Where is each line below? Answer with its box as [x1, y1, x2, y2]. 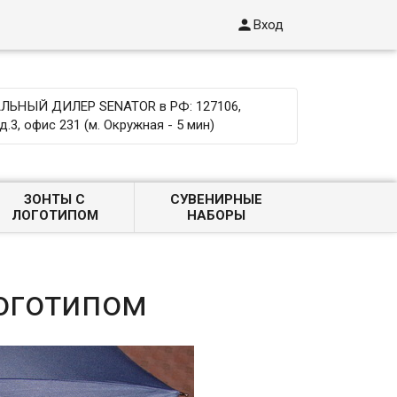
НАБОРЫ [186, 207, 245, 223]
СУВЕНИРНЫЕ [169, 191, 262, 207]
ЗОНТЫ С [24, 191, 86, 207]
